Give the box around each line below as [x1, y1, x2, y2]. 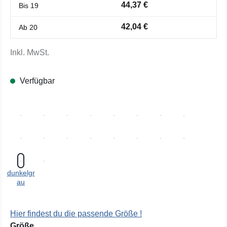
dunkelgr [7, 169, 35, 177]
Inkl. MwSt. [10, 48, 49, 57]
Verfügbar [18, 77, 55, 85]
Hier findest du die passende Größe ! [10, 209, 142, 218]
